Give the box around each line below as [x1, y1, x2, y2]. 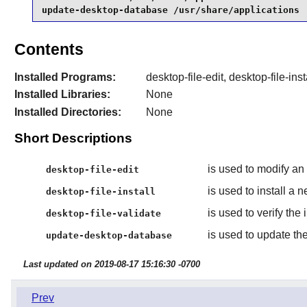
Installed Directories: [14, 106, 121, 118]
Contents [14, 40, 84, 58]
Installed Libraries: [14, 88, 110, 101]
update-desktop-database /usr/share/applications [41, 5, 299, 16]
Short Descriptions [14, 130, 132, 145]
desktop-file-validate [46, 208, 162, 219]
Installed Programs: [14, 71, 116, 83]
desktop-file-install [46, 186, 156, 197]
